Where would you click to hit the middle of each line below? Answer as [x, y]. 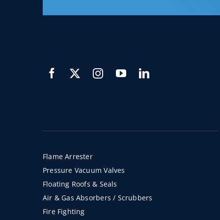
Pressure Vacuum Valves [84, 170]
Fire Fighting [64, 212]
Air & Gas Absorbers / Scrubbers [97, 198]
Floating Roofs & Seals [80, 184]
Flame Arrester [68, 157]
